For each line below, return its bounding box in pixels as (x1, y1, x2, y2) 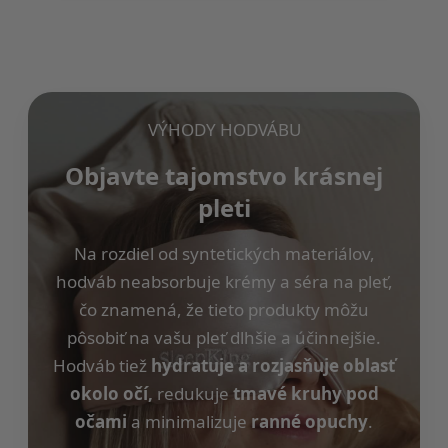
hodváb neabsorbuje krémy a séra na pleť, (55, 269, 393, 293)
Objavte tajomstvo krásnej (65, 158, 383, 192)
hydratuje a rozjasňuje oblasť (151, 353, 395, 377)
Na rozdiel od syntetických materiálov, (73, 241, 375, 265)
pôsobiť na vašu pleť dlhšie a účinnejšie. (67, 325, 381, 349)
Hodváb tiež (53, 353, 151, 377)
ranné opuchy (251, 409, 368, 433)
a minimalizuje (127, 409, 251, 433)
